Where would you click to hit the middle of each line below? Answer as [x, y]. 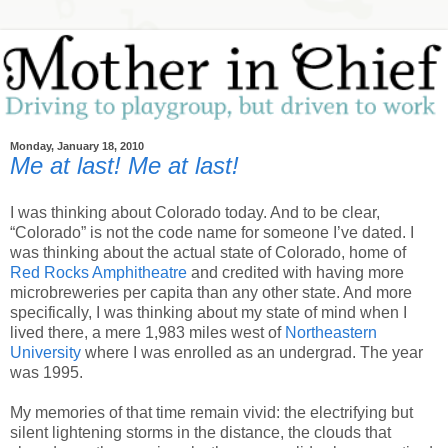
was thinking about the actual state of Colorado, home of [208, 253]
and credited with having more [295, 273]
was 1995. [46, 373]
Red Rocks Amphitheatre [98, 273]
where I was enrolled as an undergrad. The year [252, 353]
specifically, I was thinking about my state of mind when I [208, 313]
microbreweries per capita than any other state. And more [211, 293]
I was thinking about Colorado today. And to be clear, [195, 213]
